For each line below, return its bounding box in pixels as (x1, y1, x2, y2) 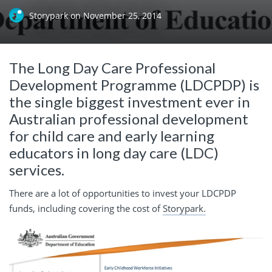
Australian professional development (9, 109, 248, 127)
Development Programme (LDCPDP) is (9, 75, 259, 93)
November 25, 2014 (83, 9, 161, 21)
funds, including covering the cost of (9, 202, 163, 215)
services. (9, 160, 64, 178)
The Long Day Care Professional (9, 58, 216, 76)
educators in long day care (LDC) (9, 143, 219, 161)
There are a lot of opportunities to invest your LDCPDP (9, 187, 236, 200)
